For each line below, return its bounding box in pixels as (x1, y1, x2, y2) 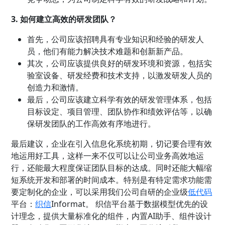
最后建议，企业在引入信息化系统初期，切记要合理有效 (11, 138, 212, 150)
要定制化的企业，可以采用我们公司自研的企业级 (11, 186, 188, 198)
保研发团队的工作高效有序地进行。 (27, 118, 156, 130)
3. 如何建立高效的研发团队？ (11, 14, 117, 25)
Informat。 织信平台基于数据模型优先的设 (51, 198, 208, 210)
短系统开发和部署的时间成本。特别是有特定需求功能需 (11, 174, 212, 186)
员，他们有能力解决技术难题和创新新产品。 (27, 46, 188, 57)
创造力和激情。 (27, 82, 84, 93)
